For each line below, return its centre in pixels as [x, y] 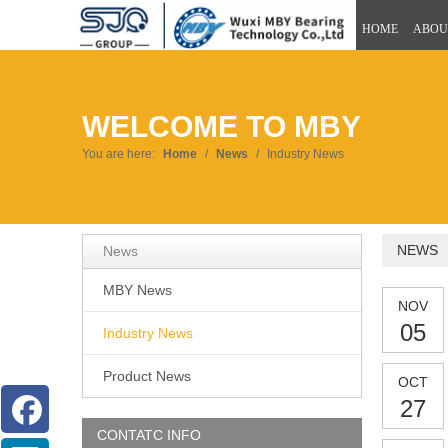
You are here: [118, 154]
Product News [147, 376]
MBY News [137, 290]
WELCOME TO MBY [221, 127]
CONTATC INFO [149, 435]
